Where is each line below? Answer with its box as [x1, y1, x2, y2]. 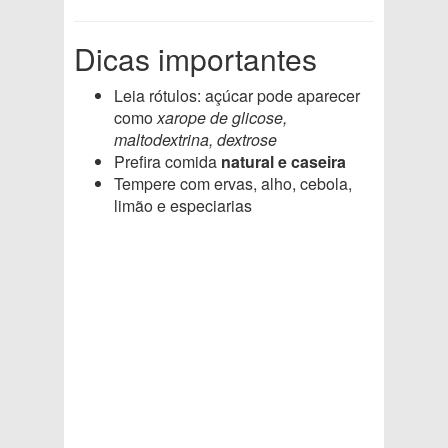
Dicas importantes [74, 37, 317, 80]
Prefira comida [114, 150, 221, 173]
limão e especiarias [114, 194, 252, 217]
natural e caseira [221, 150, 346, 173]
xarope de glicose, [157, 106, 287, 129]
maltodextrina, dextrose [114, 128, 277, 151]
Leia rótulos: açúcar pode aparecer [114, 84, 360, 107]
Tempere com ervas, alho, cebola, [114, 172, 352, 195]
